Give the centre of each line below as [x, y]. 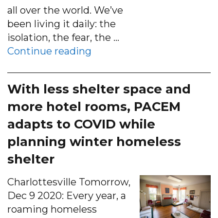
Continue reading [49, 51]
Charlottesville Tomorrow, [69, 182]
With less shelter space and [99, 89]
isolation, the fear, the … [63, 37]
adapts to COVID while [81, 124]
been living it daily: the [62, 24]
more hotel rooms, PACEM [94, 106]
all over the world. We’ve [65, 10]
